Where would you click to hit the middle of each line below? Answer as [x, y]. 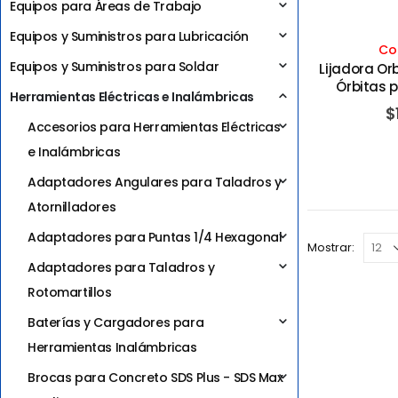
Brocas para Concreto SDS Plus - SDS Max [155, 377]
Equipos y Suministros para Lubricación [130, 36]
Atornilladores [72, 207]
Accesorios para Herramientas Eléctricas [154, 127]
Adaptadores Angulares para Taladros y [155, 182]
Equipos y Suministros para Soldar [115, 66]
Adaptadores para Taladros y [121, 267]
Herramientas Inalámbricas [112, 347]
